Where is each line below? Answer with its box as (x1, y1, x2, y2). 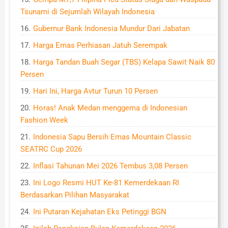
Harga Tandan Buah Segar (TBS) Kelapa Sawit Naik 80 (33, 58, 215, 67)
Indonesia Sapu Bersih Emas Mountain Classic (33, 132, 191, 141)
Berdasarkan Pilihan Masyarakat (20, 190, 129, 199)
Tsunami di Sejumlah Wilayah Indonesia (20, 7, 155, 16)
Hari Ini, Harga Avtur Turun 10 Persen (33, 87, 158, 96)
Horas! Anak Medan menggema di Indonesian (33, 103, 187, 112)
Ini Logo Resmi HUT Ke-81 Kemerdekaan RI (33, 178, 179, 187)
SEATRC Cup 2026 (20, 145, 82, 154)
